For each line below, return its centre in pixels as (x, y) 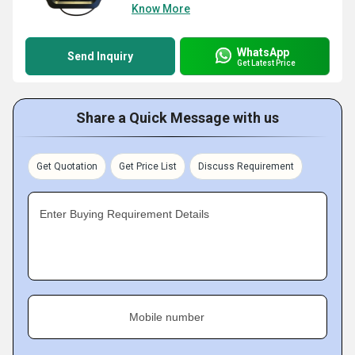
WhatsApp (263, 52)
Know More (161, 9)
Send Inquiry (100, 56)
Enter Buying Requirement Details (124, 214)
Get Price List (148, 166)
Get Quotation (67, 166)
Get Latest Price (266, 63)
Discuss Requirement (246, 166)
